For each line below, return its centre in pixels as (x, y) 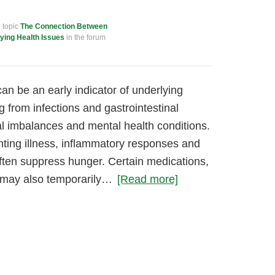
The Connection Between (64, 26)
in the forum (85, 37)
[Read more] (148, 179)
